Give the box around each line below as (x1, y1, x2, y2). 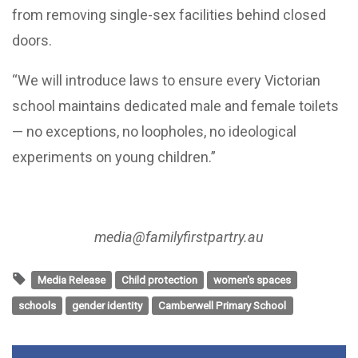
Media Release (37, 272, 105, 286)
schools (18, 298, 57, 312)
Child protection (121, 272, 198, 286)
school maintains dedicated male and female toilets (12, 97, 339, 114)
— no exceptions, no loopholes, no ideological (12, 122, 296, 140)
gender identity (72, 298, 143, 312)
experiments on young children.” (12, 148, 216, 165)
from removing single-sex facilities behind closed (12, 6, 326, 23)
